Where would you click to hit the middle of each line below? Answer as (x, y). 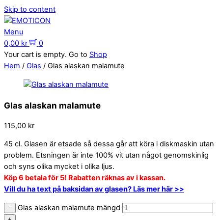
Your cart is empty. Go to (47, 55)
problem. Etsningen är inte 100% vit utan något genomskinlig (106, 155)
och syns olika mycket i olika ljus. (59, 167)
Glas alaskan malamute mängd (69, 207)
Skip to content (30, 9)
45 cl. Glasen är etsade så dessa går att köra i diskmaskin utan (109, 144)
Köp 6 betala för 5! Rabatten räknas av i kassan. (85, 178)
